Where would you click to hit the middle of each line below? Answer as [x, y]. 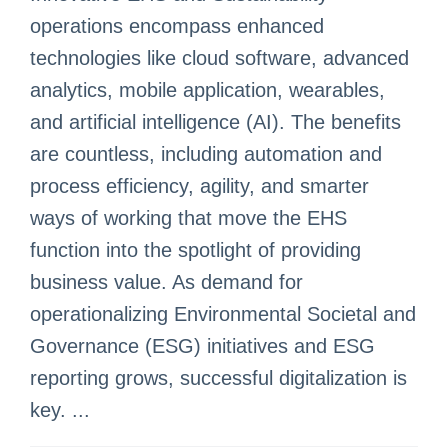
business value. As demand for [166, 282]
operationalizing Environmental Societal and [223, 314]
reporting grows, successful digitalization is [218, 378]
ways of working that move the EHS [188, 218]
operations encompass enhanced [177, 26]
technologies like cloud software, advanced [219, 58]
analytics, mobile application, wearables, [207, 90]
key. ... [60, 410]
